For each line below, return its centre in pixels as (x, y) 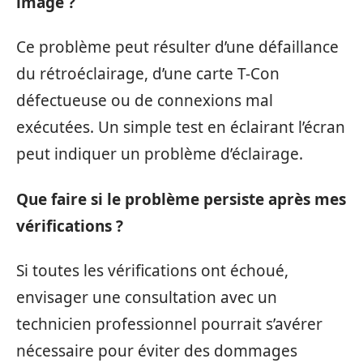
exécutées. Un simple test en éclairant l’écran (181, 128)
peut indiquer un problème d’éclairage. (160, 154)
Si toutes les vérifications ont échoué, (152, 271)
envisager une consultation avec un (147, 298)
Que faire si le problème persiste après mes (181, 199)
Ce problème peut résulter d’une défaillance (177, 47)
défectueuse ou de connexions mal (145, 101)
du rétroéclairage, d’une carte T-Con (148, 74)
